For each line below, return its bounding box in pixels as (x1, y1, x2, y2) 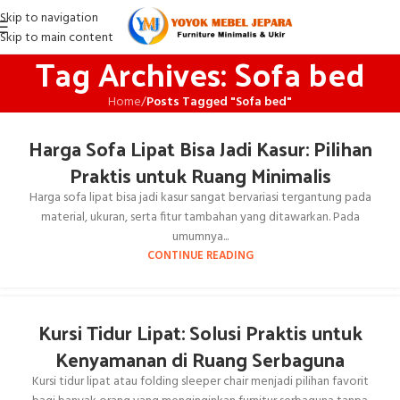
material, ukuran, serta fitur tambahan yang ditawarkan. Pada (40, 207, 360, 228)
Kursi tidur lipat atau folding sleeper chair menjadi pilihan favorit (31, 371, 369, 392)
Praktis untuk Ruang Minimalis (69, 157, 331, 193)
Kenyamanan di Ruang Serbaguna (55, 341, 345, 377)
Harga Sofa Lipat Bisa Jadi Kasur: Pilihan (28, 130, 372, 166)
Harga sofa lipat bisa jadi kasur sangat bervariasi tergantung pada (29, 187, 371, 208)
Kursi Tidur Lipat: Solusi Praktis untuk (37, 314, 362, 350)
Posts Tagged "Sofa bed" (146, 92, 292, 112)
